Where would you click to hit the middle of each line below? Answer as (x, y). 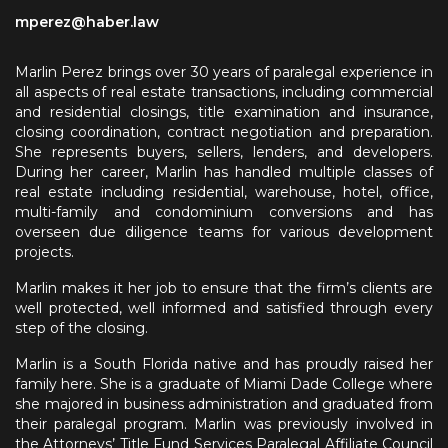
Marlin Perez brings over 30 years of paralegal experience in (224, 72)
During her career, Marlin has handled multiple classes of (224, 172)
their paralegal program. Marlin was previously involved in (224, 424)
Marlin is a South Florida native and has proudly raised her (224, 364)
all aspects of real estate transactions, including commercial (224, 92)
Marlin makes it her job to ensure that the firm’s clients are (224, 288)
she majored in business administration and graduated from (224, 404)
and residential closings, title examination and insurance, (224, 112)
